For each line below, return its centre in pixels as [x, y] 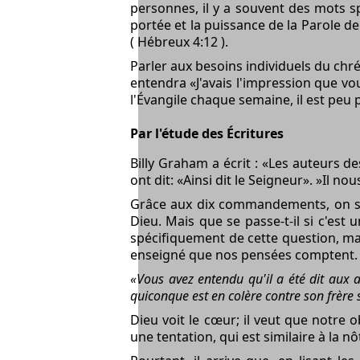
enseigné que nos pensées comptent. [244, 254]
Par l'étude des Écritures [207, 133]
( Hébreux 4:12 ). [179, 41]
